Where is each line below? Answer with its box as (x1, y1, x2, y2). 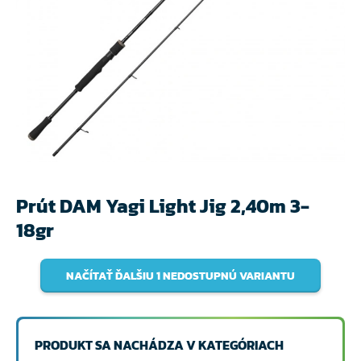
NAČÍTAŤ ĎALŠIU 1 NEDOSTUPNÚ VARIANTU (66, 267, 295, 284)
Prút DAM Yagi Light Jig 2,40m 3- (16, 192, 309, 220)
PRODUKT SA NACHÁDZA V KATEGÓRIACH (35, 335, 284, 355)
